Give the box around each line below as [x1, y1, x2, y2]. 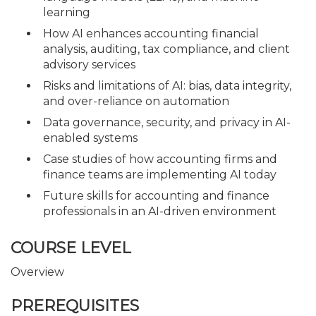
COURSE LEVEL [11, 238, 130, 257]
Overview [11, 265, 64, 279]
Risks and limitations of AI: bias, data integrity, [43, 78, 291, 92]
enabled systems [43, 130, 138, 145]
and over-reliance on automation [43, 94, 229, 108]
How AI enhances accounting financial [43, 26, 259, 40]
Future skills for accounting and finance [43, 188, 269, 202]
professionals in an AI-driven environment [43, 204, 276, 218]
